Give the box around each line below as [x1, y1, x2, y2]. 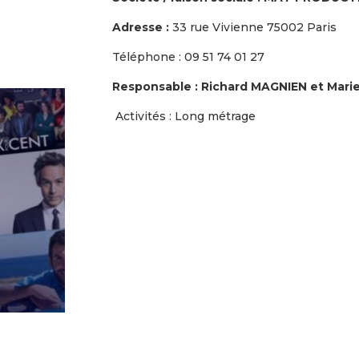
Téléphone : [112, 49, 185, 64]
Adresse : [112, 19, 170, 34]
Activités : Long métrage [115, 108, 256, 123]
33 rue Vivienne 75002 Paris [169, 19, 337, 34]
